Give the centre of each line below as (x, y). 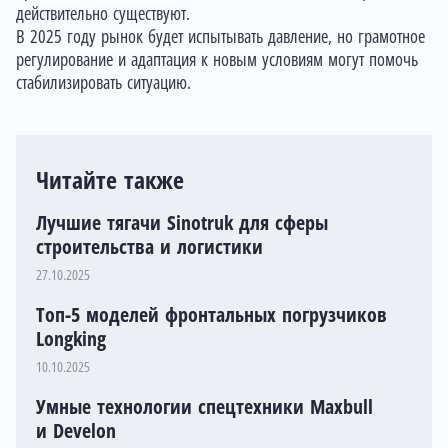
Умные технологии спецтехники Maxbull (204, 407)
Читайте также (110, 181)
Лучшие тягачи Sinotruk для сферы (182, 223)
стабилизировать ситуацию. (103, 83)
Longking (71, 339)
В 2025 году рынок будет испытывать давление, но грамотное (220, 37)
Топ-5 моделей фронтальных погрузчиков (211, 315)
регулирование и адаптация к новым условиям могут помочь (217, 60)
